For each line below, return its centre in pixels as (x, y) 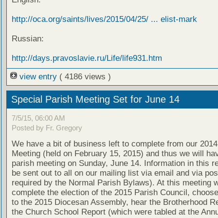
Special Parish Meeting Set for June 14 (97, 100)
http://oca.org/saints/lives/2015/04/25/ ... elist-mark (104, 19)
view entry (38, 77)
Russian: (27, 39)
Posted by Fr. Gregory (47, 127)
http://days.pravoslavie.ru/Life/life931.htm (87, 58)
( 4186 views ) (85, 77)
